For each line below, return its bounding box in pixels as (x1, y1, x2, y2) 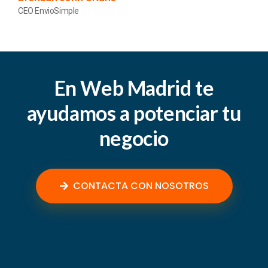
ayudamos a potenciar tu (26, 100, 242, 125)
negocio (99, 126, 169, 150)
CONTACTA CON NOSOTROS (72, 179, 209, 193)
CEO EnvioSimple (18, 6, 79, 16)
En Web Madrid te (54, 75, 214, 100)
